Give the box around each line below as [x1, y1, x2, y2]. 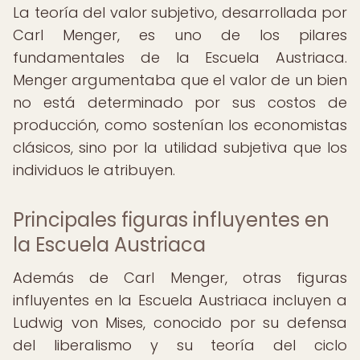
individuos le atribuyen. [13, 160, 175, 180]
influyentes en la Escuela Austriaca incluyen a [13, 290, 347, 310]
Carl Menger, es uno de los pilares [13, 25, 347, 45]
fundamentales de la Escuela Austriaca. [13, 47, 347, 67]
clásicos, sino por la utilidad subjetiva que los [13, 137, 347, 157]
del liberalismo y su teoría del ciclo [13, 335, 347, 355]
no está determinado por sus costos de [13, 92, 347, 112]
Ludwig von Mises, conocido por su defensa [13, 313, 347, 333]
